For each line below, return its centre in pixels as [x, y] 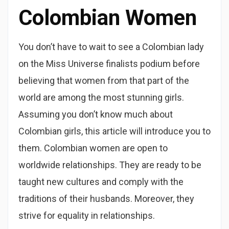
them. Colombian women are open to [93, 148]
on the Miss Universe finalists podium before [109, 64]
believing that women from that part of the [104, 81]
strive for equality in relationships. [87, 215]
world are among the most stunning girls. [101, 97]
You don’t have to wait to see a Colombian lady [111, 47]
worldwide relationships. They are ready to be [110, 165]
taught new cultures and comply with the [101, 182]
